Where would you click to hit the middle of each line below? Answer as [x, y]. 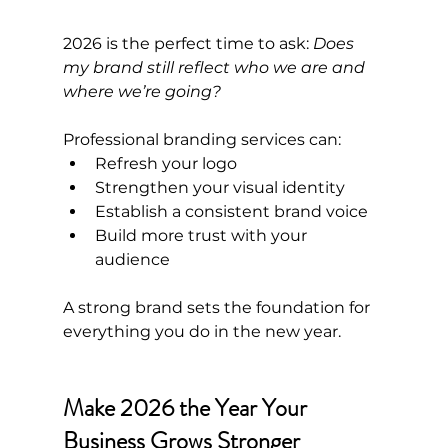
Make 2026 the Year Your [187, 408]
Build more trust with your [202, 236]
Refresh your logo [165, 164]
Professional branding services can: [201, 140]
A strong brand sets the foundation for [218, 308]
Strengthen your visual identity [219, 188]
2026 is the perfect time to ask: [187, 44]
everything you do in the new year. [201, 332]
